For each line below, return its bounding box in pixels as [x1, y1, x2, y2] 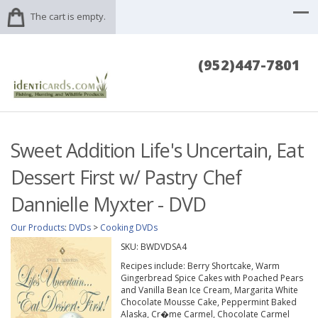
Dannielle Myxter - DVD [11, 191, 207, 218]
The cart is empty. [31, 10, 106, 23]
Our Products [11, 221, 65, 234]
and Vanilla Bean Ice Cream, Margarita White [120, 284, 298, 297]
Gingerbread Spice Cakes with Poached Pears [120, 272, 303, 285]
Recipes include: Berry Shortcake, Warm [120, 260, 280, 273]
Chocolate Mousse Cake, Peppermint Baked [120, 296, 297, 309]
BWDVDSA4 [140, 241, 187, 253]
